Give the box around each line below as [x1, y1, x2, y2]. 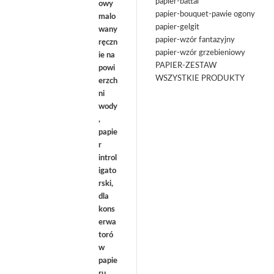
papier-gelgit [155, 23, 199, 31]
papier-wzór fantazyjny [155, 36, 235, 44]
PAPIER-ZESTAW [155, 62, 217, 70]
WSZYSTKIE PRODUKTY [155, 75, 245, 83]
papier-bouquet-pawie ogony [155, 10, 255, 18]
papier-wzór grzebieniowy [155, 49, 245, 57]
